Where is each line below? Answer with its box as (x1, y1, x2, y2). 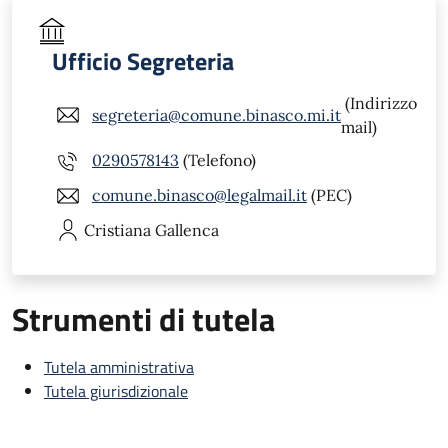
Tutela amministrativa (44, 354, 194, 379)
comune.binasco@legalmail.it (92, 185, 307, 206)
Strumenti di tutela (12, 294, 275, 343)
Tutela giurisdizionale (44, 378, 188, 403)
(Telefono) (179, 150, 256, 171)
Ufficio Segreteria (52, 42, 234, 79)
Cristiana (84, 219, 151, 240)
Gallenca (155, 219, 219, 240)
